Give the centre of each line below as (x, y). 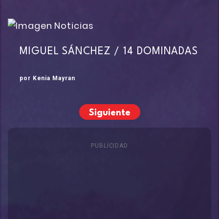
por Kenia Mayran (47, 78)
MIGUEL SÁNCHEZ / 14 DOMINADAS (109, 51)
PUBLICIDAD (109, 145)
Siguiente (109, 113)
